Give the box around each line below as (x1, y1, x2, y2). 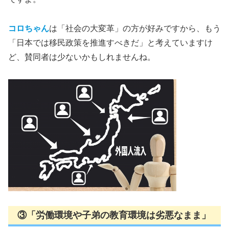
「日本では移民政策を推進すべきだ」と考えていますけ (8, 38, 213, 47)
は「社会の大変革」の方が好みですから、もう (49, 24, 221, 33)
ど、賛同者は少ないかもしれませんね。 (8, 53, 155, 61)
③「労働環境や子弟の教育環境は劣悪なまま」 (17, 210, 211, 221)
